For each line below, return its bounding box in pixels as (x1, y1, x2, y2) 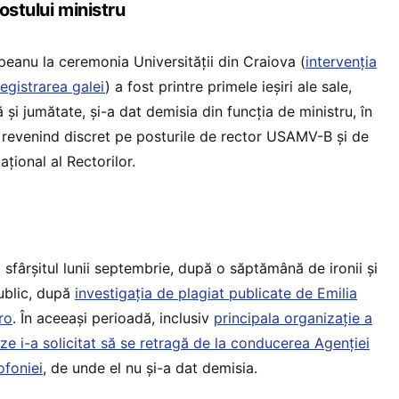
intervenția (305, 52, 377, 70)
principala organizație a (214, 308, 372, 327)
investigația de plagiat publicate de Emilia (75, 283, 357, 302)
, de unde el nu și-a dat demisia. (43, 358, 257, 377)
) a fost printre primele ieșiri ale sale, (105, 77, 352, 95)
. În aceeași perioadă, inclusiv (12, 308, 214, 327)
